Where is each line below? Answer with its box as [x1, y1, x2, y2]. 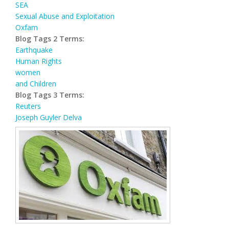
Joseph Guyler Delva [15, 112, 82, 122]
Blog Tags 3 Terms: [15, 89, 86, 100]
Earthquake [15, 44, 53, 55]
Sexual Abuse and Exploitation [15, 11, 114, 21]
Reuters [15, 101, 41, 111]
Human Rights [15, 56, 62, 66]
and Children [15, 78, 56, 88]
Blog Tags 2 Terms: [15, 33, 86, 43]
